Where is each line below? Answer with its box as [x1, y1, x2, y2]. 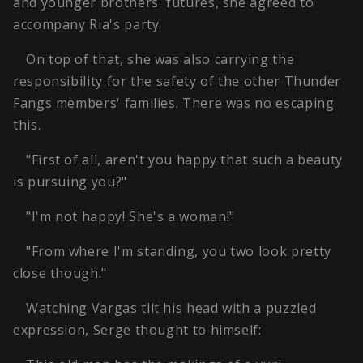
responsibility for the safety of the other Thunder [13, 72, 342, 91]
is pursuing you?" [13, 173, 127, 191]
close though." [13, 264, 107, 283]
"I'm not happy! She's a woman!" [26, 207, 235, 226]
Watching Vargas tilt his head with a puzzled [26, 299, 317, 318]
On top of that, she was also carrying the [26, 50, 295, 69]
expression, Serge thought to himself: [13, 321, 262, 340]
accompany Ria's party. [13, 15, 163, 34]
